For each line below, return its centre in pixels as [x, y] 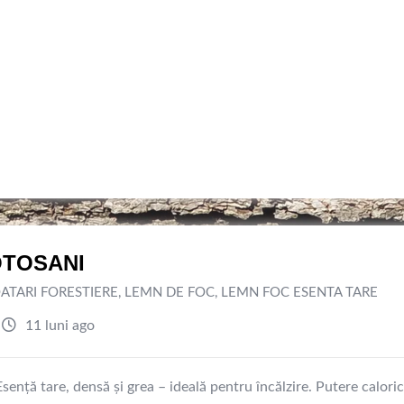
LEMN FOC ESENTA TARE [299, 293]
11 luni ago [58, 326]
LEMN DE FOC [170, 293]
